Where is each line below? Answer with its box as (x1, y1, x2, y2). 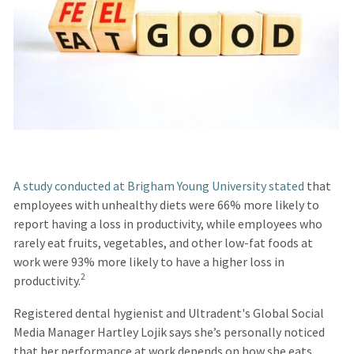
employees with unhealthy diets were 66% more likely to (13, 196, 319, 213)
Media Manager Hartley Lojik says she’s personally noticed (13, 324, 325, 341)
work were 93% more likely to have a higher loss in (13, 253, 284, 270)
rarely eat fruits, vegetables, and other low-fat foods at (13, 234, 313, 251)
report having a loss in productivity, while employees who (13, 215, 322, 232)
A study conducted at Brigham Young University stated (13, 177, 304, 194)
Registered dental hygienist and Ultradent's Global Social (13, 305, 324, 322)
